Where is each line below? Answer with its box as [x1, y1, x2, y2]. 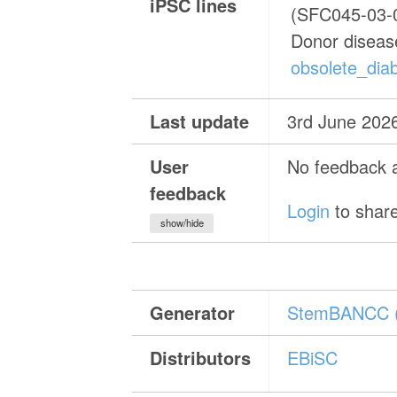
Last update [150, 108, 250, 135]
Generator [150, 300, 236, 326]
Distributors [150, 345, 252, 371]
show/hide [160, 215, 204, 230]
